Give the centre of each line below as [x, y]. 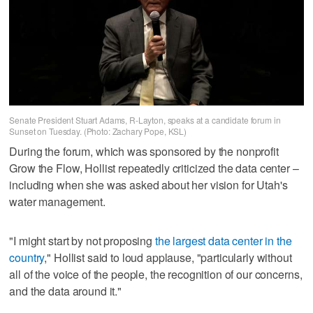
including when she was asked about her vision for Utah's [148, 184]
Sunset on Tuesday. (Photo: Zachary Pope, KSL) [98, 131]
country [27, 257]
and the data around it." [65, 291]
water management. [57, 201]
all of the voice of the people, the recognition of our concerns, [156, 274]
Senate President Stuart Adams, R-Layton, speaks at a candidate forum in [145, 120]
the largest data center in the [223, 240]
